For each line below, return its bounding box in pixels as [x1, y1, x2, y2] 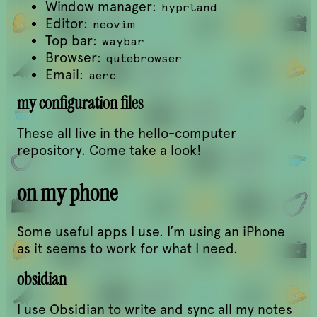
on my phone [17, 178, 117, 209]
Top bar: [45, 32, 100, 49]
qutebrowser [105, 51, 182, 65]
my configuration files [17, 91, 143, 114]
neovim [92, 17, 135, 31]
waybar [101, 34, 144, 48]
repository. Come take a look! [17, 142, 202, 159]
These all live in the [17, 125, 138, 142]
